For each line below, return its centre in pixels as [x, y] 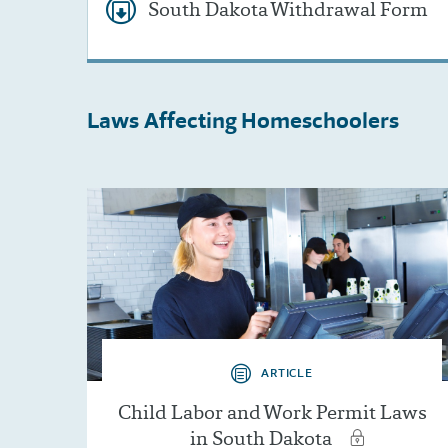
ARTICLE [287, 373]
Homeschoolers [320, 119]
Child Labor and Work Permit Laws [272, 412]
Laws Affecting [162, 119]
